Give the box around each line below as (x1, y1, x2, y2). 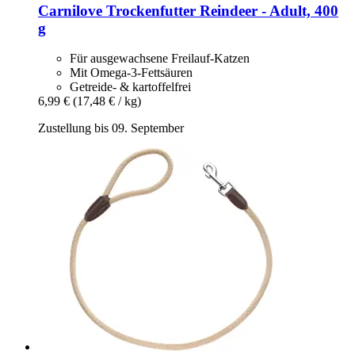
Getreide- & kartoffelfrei (70, 80, 191, 94)
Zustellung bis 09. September (38, 121, 184, 136)
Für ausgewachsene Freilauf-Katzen (70, 52, 250, 66)
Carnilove (38, 2, 102, 19)
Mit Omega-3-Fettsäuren (70, 66, 193, 80)
